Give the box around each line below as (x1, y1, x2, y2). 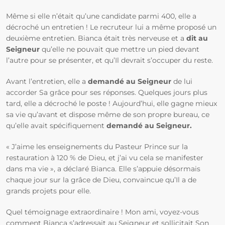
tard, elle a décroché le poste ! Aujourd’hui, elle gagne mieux (6, 99, 217, 108)
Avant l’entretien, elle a (6, 77, 88, 86)
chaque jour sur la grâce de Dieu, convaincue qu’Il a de (6, 175, 196, 184)
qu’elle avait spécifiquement (6, 121, 106, 130)
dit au (186, 34, 208, 43)
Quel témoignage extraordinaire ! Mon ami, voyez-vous (6, 207, 199, 216)
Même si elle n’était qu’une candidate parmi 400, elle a (6, 12, 196, 21)
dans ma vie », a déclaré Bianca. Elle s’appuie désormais (6, 164, 200, 173)
